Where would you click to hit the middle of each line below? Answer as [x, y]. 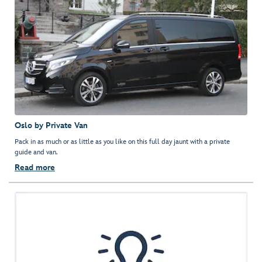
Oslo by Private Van [51, 126]
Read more [35, 168]
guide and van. [36, 153]
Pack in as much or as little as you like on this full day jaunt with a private [122, 142]
